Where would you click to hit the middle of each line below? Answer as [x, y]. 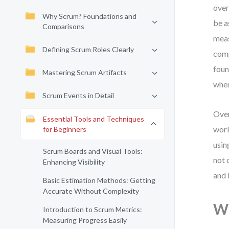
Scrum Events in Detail [78, 95]
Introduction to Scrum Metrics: [93, 209]
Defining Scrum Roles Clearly [88, 49]
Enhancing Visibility [74, 162]
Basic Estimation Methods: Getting [99, 180]
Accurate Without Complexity [91, 191]
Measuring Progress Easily [85, 220]
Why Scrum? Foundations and [89, 16]
